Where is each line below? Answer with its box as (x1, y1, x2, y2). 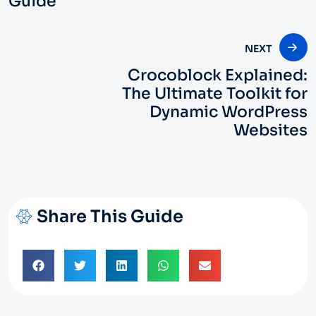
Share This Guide (37, 205, 183, 227)
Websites (233, 120, 308, 140)
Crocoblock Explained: (128, 65, 308, 85)
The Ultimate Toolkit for (122, 83, 308, 103)
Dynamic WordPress (150, 102, 308, 121)
